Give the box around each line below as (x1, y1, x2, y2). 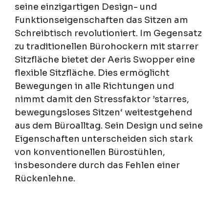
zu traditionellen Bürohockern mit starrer (15, 41, 198, 52)
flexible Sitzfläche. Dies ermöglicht (15, 67, 170, 79)
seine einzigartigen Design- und (15, 1, 157, 13)
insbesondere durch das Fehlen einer (15, 160, 180, 171)
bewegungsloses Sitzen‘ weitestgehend (15, 107, 192, 118)
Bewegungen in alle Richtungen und (15, 81, 174, 92)
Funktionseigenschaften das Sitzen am (15, 15, 188, 26)
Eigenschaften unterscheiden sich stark (15, 133, 193, 145)
